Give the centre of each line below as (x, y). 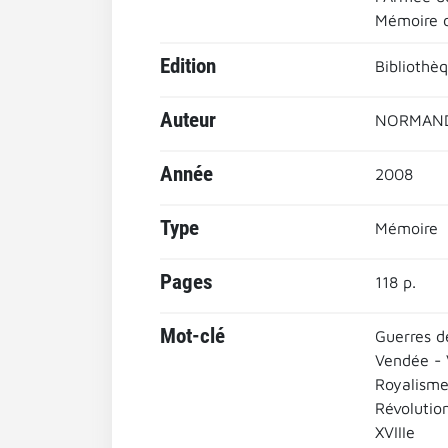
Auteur (188, 120)
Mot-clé (192, 336)
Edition (188, 66)
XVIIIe (394, 432)
